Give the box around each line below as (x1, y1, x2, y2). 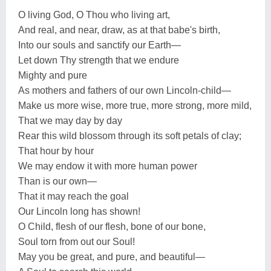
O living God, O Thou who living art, (18, 9, 170, 20)
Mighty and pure (18, 70, 87, 80)
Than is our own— (18, 175, 97, 186)
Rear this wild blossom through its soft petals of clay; (18, 130, 241, 141)
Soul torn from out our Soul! (18, 236, 135, 247)
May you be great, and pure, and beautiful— (18, 251, 205, 262)
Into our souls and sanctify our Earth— (18, 39, 181, 50)
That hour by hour (18, 145, 94, 156)
